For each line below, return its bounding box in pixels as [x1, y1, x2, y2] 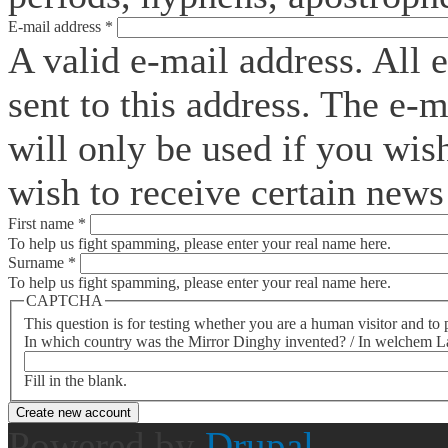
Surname [8, 253, 68, 271]
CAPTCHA [26, 291, 103, 309]
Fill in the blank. [24, 372, 127, 390]
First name [8, 214, 78, 232]
